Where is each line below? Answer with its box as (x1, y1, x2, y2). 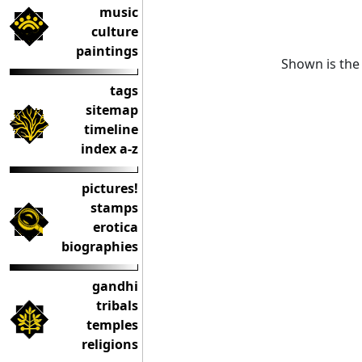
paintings (76, 42, 138, 60)
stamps (90, 199, 138, 217)
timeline (84, 120, 138, 138)
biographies (61, 238, 138, 255)
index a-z (81, 140, 138, 158)
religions (82, 335, 138, 353)
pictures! (82, 179, 138, 197)
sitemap (86, 101, 138, 119)
